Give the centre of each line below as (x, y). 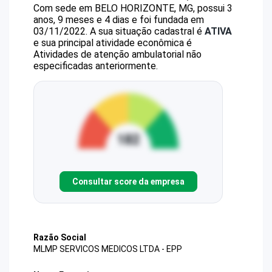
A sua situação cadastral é (146, 31)
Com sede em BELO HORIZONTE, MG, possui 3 (133, 8)
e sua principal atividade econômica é (113, 43)
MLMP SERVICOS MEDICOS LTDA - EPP (108, 249)
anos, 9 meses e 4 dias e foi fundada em (119, 20)
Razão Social (60, 237)
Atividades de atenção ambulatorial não (117, 54)
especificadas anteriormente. (96, 66)
